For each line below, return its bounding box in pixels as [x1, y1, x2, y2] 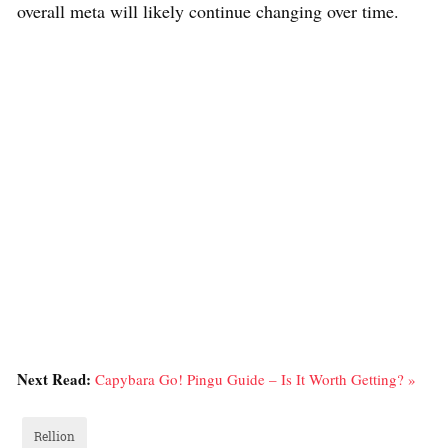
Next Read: [17, 367, 95, 390]
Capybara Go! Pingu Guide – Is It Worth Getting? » [95, 368, 416, 389]
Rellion [34, 427, 75, 444]
